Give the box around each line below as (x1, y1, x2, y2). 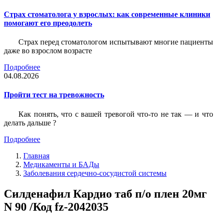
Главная (23, 151, 49, 160)
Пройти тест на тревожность (4, 91, 104, 99)
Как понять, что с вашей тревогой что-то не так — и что (18, 109, 213, 118)
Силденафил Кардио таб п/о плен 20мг (4, 187, 207, 200)
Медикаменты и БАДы (23, 160, 99, 169)
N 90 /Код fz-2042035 (4, 200, 108, 213)
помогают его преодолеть (4, 18, 92, 27)
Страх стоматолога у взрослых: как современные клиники (4, 10, 210, 18)
